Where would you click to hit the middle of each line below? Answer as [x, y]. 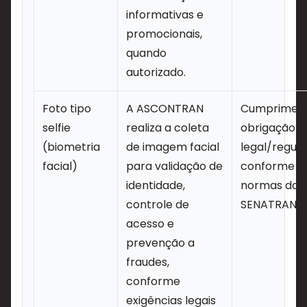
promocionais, [164, 34]
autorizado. [156, 72]
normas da [270, 185]
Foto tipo [67, 109]
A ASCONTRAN [165, 109]
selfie [57, 128]
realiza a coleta [168, 128]
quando [146, 53]
